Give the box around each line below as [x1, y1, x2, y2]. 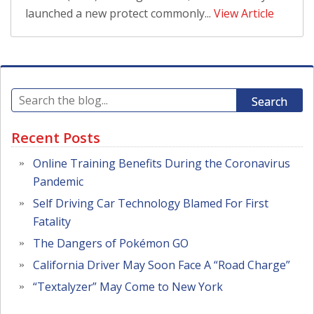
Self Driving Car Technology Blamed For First [33, 196, 268, 212]
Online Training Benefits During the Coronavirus [33, 156, 290, 172]
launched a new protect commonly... [25, 5, 214, 21]
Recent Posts [11, 128, 100, 148]
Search [252, 93, 287, 109]
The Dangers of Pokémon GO [33, 235, 189, 252]
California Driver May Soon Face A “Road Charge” [33, 257, 290, 273]
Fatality [33, 214, 71, 230]
